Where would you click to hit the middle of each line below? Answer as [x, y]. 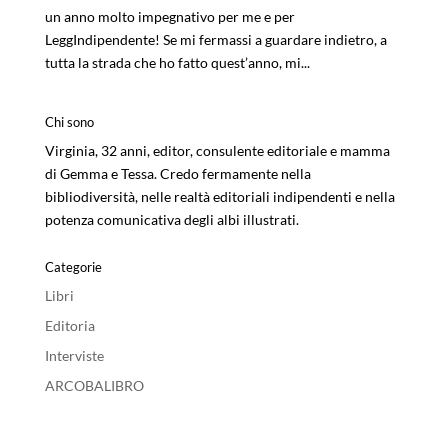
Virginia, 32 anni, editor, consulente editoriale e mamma [217, 150]
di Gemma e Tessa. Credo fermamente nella [177, 173]
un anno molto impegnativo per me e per [169, 16]
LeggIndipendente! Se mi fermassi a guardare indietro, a [215, 39]
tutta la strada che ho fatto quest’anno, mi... [177, 62]
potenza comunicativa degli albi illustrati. [171, 219]
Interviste [74, 355]
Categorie [73, 266]
